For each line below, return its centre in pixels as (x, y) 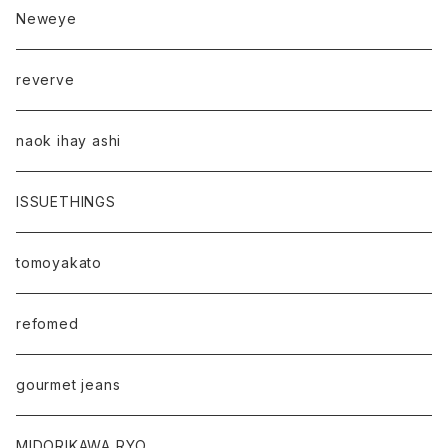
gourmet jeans (68, 384)
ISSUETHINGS (66, 201)
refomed (47, 323)
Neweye (46, 18)
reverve (45, 79)
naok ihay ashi (69, 140)
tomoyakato (59, 262)
